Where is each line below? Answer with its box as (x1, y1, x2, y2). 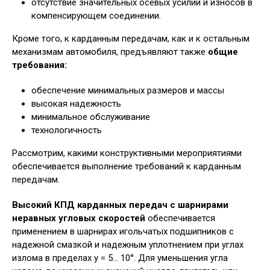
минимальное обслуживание (31, 111, 150, 122)
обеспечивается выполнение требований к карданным (12, 161, 241, 172)
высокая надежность (31, 98, 121, 109)
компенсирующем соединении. (31, 10, 161, 21)
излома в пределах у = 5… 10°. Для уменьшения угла (12, 253, 228, 263)
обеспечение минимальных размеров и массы (31, 85, 224, 96)
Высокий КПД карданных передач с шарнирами (12, 199, 228, 210)
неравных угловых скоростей (12, 213, 145, 224)
